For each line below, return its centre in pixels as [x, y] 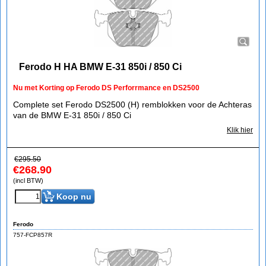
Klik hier [240, 130]
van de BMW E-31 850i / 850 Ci [72, 115]
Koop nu [74, 197]
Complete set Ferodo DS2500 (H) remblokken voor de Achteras [132, 104]
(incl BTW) [28, 180]
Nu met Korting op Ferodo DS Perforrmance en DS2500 [106, 88]
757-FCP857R [33, 235]
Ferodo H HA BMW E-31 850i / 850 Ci [100, 67]
